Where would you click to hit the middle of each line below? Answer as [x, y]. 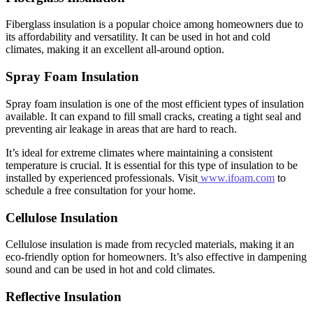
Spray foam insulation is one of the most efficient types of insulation [155, 103]
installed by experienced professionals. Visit [102, 177]
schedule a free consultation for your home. [101, 190]
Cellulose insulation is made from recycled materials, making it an [150, 245]
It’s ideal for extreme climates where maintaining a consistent [139, 152]
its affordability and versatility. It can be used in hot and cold [138, 37]
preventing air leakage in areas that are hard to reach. [123, 129]
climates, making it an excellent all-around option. [115, 50]
